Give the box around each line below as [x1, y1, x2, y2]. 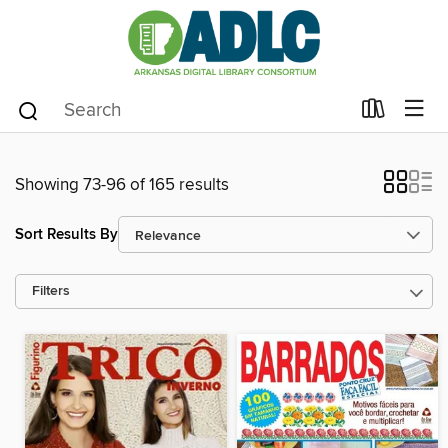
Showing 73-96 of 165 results [15, 174, 229, 196]
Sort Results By [15, 224, 118, 244]
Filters [32, 283, 70, 300]
